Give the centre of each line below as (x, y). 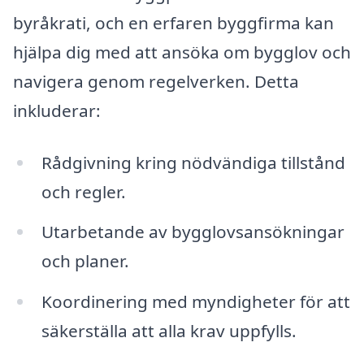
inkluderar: (57, 110)
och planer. (85, 261)
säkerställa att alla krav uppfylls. (169, 331)
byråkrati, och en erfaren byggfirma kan (173, 22)
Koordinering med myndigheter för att (195, 302)
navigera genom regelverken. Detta (156, 81)
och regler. (83, 191)
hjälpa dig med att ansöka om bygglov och (182, 52)
